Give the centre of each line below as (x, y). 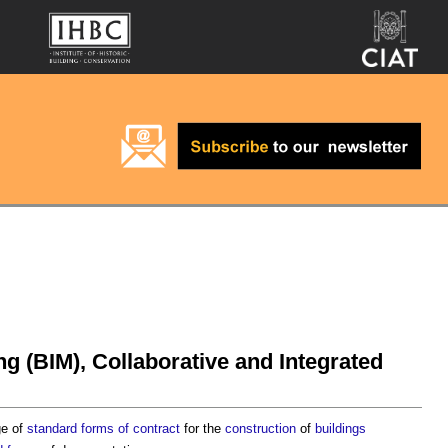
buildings (340, 428)
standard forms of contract (103, 428)
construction (260, 428)
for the (202, 428)
